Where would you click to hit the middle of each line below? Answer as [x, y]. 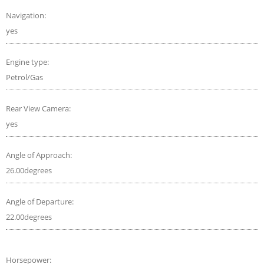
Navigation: [27, 15]
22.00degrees [29, 217]
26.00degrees [29, 170]
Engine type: [28, 62]
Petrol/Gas [24, 77]
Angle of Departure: [41, 201]
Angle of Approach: [40, 155]
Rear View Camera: [39, 108]
